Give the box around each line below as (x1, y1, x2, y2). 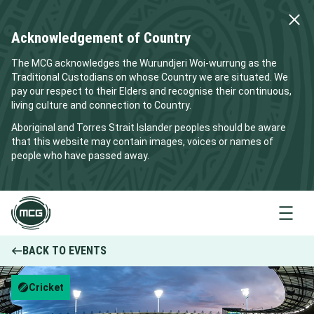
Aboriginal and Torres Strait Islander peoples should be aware (11, 122, 286, 133)
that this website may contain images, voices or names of (11, 136, 273, 147)
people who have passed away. (11, 150, 149, 161)
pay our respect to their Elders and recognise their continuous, (11, 86, 292, 97)
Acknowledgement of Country (11, 29, 191, 46)
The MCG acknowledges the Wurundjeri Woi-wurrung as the (11, 57, 277, 69)
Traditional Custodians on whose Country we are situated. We (11, 71, 288, 83)
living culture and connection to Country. (11, 100, 191, 111)
